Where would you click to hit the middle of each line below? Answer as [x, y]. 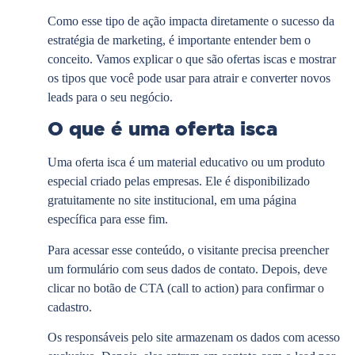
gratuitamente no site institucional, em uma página [172, 200]
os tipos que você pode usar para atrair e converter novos [189, 78]
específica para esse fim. [108, 219]
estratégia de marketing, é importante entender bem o [179, 40]
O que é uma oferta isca [162, 129]
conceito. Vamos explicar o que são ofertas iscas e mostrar [192, 59]
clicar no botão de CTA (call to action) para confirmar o [186, 288]
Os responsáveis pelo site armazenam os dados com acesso [194, 338]
